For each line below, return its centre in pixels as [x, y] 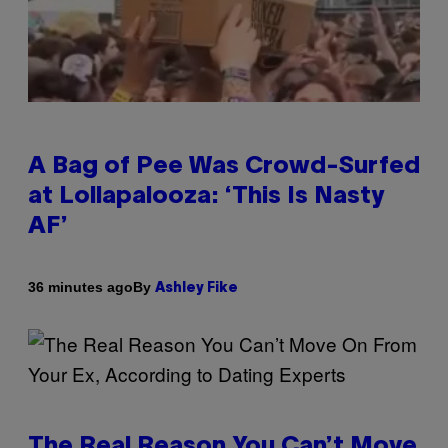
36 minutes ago [80, 287]
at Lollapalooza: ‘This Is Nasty [206, 196]
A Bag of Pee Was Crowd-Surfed [224, 166]
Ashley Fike [196, 288]
